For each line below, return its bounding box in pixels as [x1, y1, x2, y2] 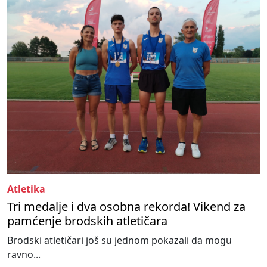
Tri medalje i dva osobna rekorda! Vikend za [7, 198, 246, 215]
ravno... [7, 247, 41, 261]
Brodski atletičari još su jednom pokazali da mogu [7, 233, 232, 247]
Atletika [7, 182, 45, 195]
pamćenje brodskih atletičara [7, 212, 167, 229]
